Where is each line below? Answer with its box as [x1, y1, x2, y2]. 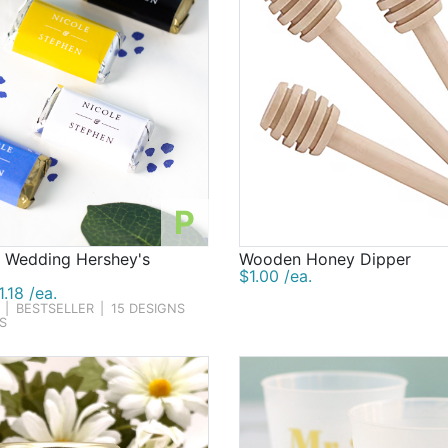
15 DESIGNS [110, 301, 185, 317]
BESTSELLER [15, 301, 94, 317]
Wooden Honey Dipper [238, 249, 411, 270]
